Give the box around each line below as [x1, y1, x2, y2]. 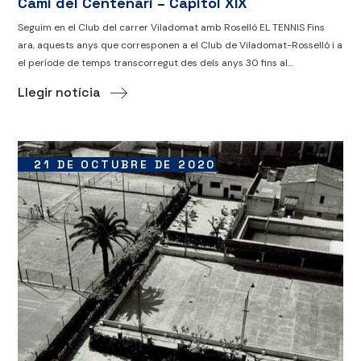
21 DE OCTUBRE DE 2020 [34, 157, 217, 172]
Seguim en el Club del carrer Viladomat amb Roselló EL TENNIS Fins [18, 21, 326, 35]
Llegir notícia [18, 84, 102, 102]
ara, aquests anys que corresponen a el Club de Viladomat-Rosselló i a [18, 39, 343, 52]
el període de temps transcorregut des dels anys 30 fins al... [18, 56, 293, 70]
